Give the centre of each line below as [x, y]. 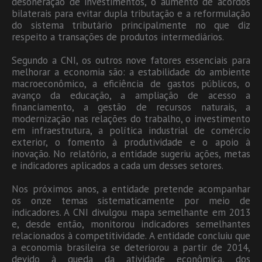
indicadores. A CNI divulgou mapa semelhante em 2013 [131, 212]
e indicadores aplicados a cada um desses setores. [118, 165]
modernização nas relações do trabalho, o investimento [131, 118]
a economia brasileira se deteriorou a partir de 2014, [131, 247]
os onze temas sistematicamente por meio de [131, 200]
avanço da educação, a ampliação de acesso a [131, 95]
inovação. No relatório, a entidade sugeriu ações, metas [131, 154]
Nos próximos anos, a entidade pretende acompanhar [131, 189]
